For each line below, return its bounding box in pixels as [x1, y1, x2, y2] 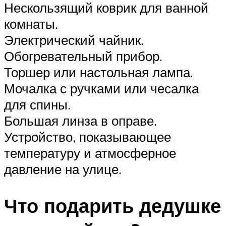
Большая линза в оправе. [4, 112, 157, 129]
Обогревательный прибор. [4, 48, 162, 65]
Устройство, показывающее [4, 129, 171, 145]
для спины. [4, 96, 71, 113]
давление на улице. [4, 161, 122, 178]
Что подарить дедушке [4, 193, 221, 218]
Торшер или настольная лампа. [4, 64, 193, 81]
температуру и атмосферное [4, 145, 176, 161]
